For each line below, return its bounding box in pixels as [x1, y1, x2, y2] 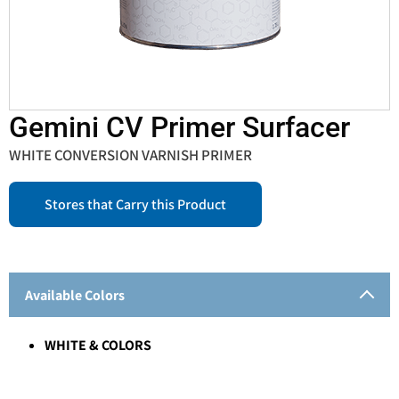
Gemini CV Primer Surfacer [9, 110, 350, 144]
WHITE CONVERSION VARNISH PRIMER [9, 144, 252, 165]
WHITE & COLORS [45, 336, 151, 355]
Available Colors [25, 286, 125, 305]
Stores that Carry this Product [45, 194, 226, 214]
